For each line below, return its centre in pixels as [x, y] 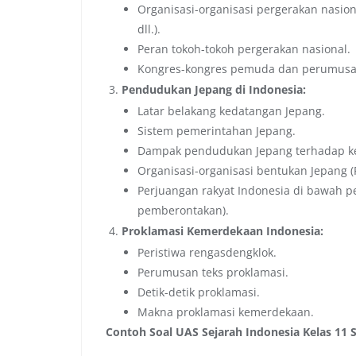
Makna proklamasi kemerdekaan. [226, 311]
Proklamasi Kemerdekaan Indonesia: [222, 230]
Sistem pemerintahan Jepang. [217, 130]
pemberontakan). [183, 210]
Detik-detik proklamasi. [199, 292]
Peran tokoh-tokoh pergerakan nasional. [244, 48]
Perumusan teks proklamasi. [213, 272]
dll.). [149, 29]
